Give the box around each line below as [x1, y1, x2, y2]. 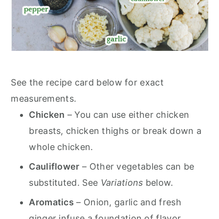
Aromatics [29, 197, 74, 207]
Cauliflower [29, 161, 80, 172]
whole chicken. [29, 142, 93, 152]
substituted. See [29, 177, 101, 188]
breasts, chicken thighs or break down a [29, 126, 202, 136]
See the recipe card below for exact [11, 77, 164, 88]
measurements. [11, 93, 77, 104]
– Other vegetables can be [79, 161, 195, 172]
